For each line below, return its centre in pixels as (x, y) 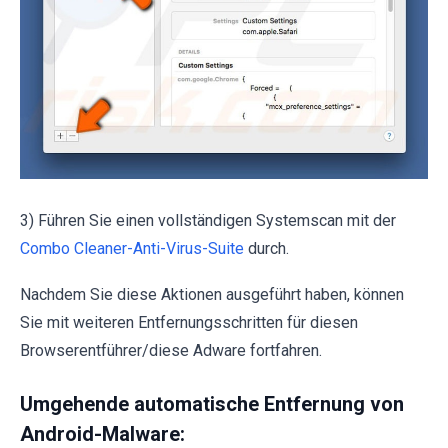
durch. (266, 249)
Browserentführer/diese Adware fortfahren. (171, 351)
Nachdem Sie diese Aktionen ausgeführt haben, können (212, 295)
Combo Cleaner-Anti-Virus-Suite (132, 249)
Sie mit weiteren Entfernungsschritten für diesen (189, 323)
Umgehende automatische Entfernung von (212, 404)
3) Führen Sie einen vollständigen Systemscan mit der (208, 221)
